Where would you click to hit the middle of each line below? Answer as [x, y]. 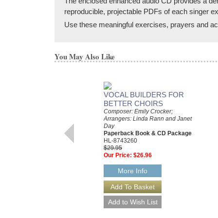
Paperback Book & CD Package [148, 133]
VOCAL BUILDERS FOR [144, 94]
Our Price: [118, 155]
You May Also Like [85, 56]
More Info [133, 171]
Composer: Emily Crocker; [138, 111]
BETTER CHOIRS [133, 103]
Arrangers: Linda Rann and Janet [148, 118]
